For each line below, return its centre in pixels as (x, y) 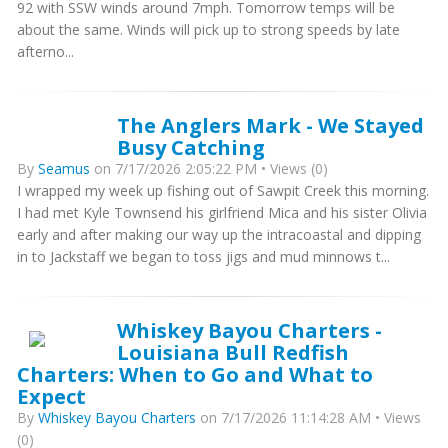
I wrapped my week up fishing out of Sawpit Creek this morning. (223, 190)
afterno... (45, 51)
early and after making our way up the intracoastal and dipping (219, 234)
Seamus (64, 168)
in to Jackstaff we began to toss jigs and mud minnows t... (203, 256)
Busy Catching (191, 147)
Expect (51, 396)
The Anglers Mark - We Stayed (270, 125)
